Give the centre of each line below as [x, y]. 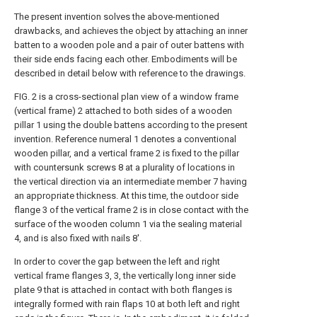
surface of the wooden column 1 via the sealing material [128, 224]
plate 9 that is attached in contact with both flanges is [123, 290]
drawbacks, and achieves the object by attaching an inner [131, 31]
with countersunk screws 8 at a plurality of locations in [125, 167]
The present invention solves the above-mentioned [117, 17]
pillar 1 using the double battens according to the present [131, 125]
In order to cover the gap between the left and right [117, 261]
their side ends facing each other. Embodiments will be [126, 59]
